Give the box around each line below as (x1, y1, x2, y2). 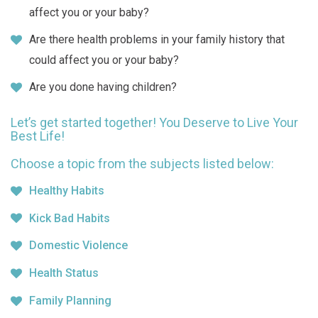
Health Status (29, 266, 99, 280)
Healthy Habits (29, 183, 104, 197)
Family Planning (29, 293, 111, 307)
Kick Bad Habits (29, 211, 110, 225)
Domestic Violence (29, 238, 128, 253)
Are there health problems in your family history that (29, 33, 285, 47)
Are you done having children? (29, 80, 177, 94)
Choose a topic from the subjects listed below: (11, 155, 274, 171)
